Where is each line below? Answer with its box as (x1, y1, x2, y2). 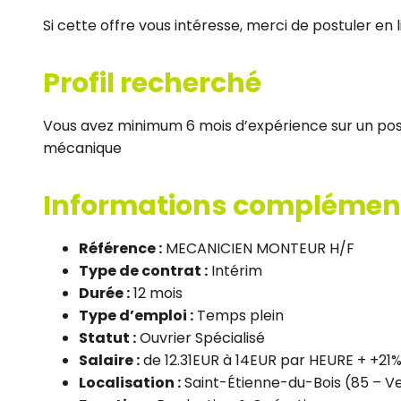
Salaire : (79, 349, 140, 371)
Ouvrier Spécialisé (136, 327, 265, 348)
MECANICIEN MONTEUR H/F (162, 237, 354, 259)
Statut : (79, 327, 136, 348)
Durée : (79, 282, 130, 303)
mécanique (43, 137, 122, 158)
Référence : (79, 237, 162, 259)
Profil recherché (43, 63, 261, 102)
